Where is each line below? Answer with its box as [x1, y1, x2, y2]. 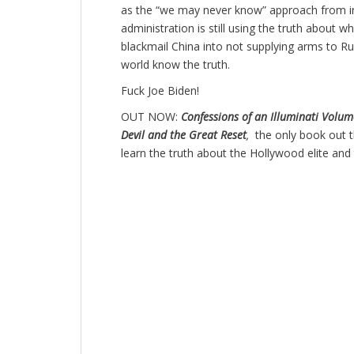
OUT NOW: [121, 109, 181, 125]
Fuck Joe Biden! [121, 83, 199, 99]
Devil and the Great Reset [121, 127, 247, 143]
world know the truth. [121, 57, 230, 73]
